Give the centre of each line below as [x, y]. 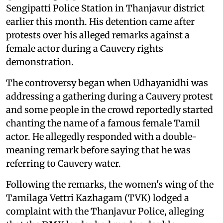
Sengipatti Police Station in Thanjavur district [105, 8]
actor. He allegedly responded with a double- [101, 136]
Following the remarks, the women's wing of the [110, 184]
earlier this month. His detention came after [100, 21]
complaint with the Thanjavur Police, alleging [105, 211]
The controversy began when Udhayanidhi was [107, 83]
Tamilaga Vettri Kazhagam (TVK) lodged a [98, 198]
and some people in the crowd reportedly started [110, 110]
